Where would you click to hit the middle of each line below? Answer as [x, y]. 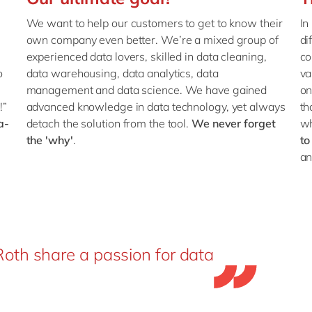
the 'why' [49, 140]
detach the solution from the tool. [109, 123]
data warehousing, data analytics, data [122, 73]
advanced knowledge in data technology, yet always [156, 107]
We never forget [234, 123]
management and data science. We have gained [147, 90]
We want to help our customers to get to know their [154, 23]
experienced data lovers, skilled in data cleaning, [146, 56]
